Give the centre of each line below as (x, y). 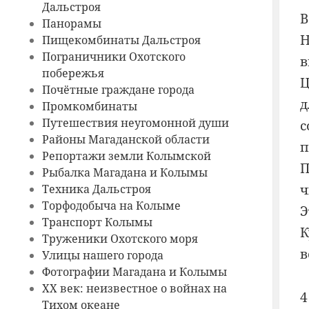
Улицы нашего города (102, 256)
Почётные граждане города (118, 90)
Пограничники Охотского (113, 57)
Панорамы (71, 24)
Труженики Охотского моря (120, 239)
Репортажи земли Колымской (126, 156)
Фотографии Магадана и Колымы (134, 272)
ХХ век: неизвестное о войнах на (134, 289)
